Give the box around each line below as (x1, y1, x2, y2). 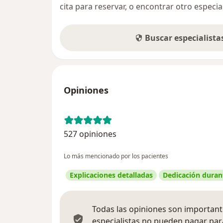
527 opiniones (64, 128, 116, 139)
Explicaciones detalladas (70, 170, 153, 180)
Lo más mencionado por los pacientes (64, 151, 168, 160)
